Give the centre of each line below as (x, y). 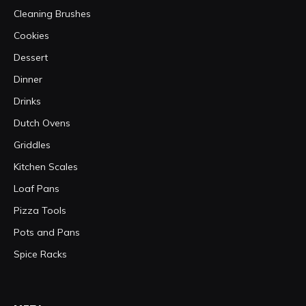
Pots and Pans (47, 232)
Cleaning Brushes (52, 14)
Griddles (32, 145)
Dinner (28, 79)
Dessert (31, 57)
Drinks (27, 101)
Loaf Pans (37, 189)
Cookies (31, 36)
